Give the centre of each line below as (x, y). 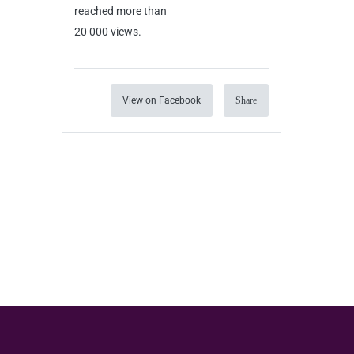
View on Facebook (162, 101)
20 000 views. (107, 32)
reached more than (120, 11)
